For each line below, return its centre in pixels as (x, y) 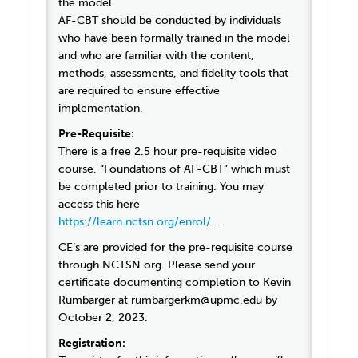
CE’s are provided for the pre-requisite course (176, 248)
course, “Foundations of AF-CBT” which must (175, 169)
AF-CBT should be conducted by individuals (170, 21)
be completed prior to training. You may (161, 187)
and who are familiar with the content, (157, 56)
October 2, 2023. (105, 318)
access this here (101, 205)
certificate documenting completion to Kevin (175, 283)
